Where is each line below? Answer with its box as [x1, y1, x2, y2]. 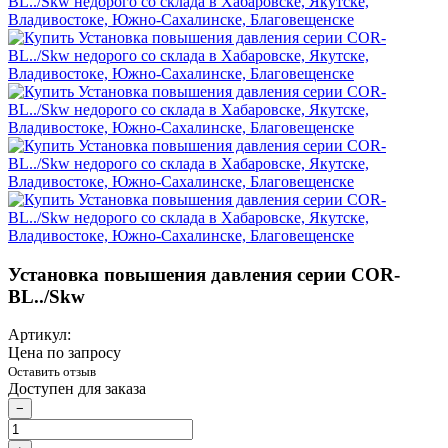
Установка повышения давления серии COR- [8, 263, 400, 285]
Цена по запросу [8, 344, 121, 362]
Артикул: [8, 326, 71, 344]
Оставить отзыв [8, 364, 96, 380]
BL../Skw [8, 285, 85, 307]
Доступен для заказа [8, 380, 146, 398]
